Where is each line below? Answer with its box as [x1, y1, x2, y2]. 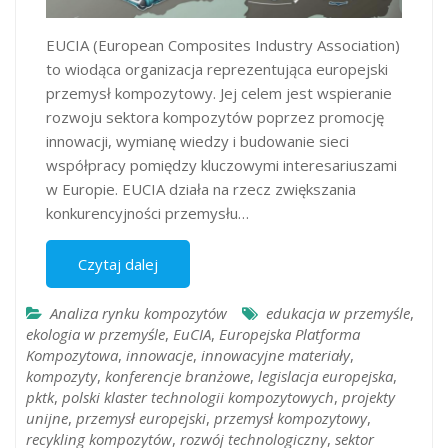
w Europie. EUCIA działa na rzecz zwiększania [46, 179, 356, 200]
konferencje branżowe [105, 366, 250, 387]
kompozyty [26, 366, 97, 387]
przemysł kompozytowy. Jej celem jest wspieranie [46, 83, 392, 104]
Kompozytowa [26, 345, 118, 366]
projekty [342, 387, 395, 408]
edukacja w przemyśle [266, 303, 410, 324]
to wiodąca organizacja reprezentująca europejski [46, 59, 388, 80]
